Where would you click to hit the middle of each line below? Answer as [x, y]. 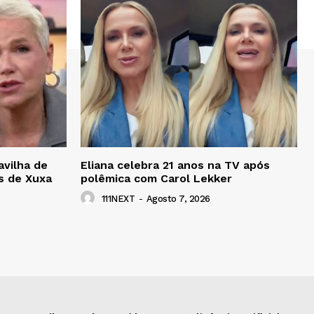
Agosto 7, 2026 [178, 198]
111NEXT [118, 198]
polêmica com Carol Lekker [156, 178]
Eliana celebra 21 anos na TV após [175, 165]
